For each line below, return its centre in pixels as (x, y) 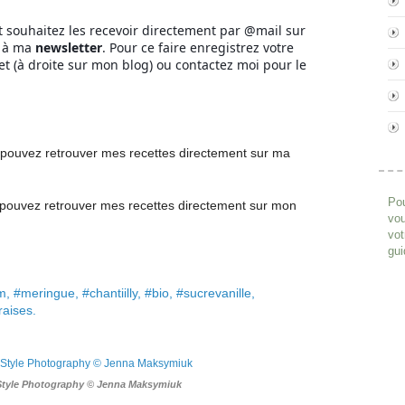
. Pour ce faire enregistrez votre (198, 47)
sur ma (270, 153)
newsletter (69, 47)
